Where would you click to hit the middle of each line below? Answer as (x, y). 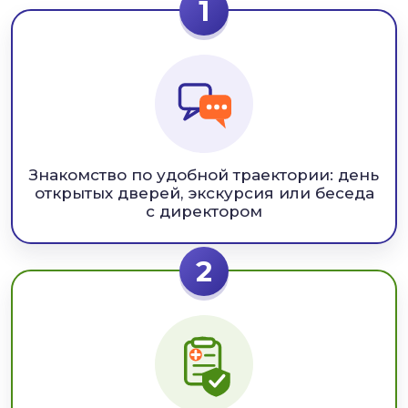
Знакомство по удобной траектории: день (204, 174)
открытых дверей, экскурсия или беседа (204, 193)
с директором (204, 211)
